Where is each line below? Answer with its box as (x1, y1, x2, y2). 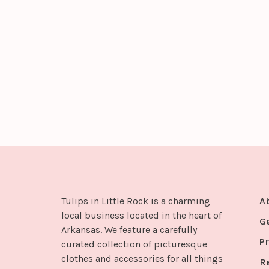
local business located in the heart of (61, 210, 222, 222)
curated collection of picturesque (61, 238, 207, 250)
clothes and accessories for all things (61, 253, 223, 265)
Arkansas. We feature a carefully (61, 224, 197, 236)
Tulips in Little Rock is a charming (61, 195, 210, 207)
